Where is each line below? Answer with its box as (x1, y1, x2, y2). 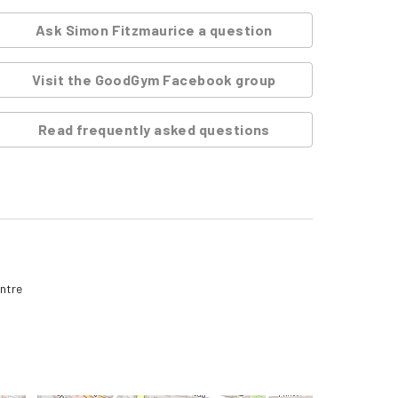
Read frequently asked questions (37, 121, 270, 138)
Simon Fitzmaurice (65, 21, 195, 38)
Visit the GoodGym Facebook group (32, 71, 276, 88)
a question (195, 21, 273, 38)
